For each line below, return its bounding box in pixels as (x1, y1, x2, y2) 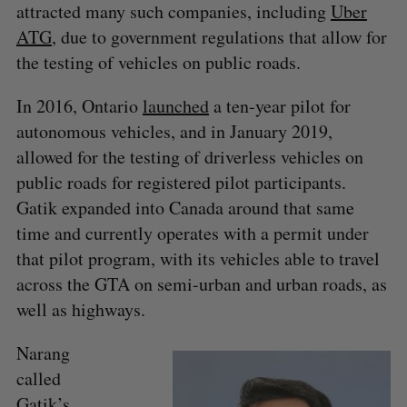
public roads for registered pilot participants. (15, 170, 346, 195)
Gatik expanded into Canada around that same (15, 195, 354, 221)
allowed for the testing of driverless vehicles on (15, 144, 363, 170)
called (15, 366, 61, 392)
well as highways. (15, 297, 145, 323)
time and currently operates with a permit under (15, 221, 369, 246)
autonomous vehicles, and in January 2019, (15, 119, 333, 144)
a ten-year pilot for (208, 94, 351, 119)
